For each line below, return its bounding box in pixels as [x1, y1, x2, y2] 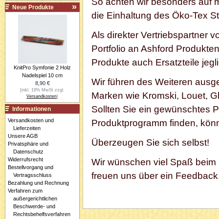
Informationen [12, 106, 51, 113]
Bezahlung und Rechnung [7, 180, 69, 186]
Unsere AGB [7, 133, 38, 139]
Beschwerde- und [13, 203, 55, 210]
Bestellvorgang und [7, 164, 53, 171]
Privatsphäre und [7, 141, 48, 147]
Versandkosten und [7, 117, 54, 124]
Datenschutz [13, 149, 44, 155]
